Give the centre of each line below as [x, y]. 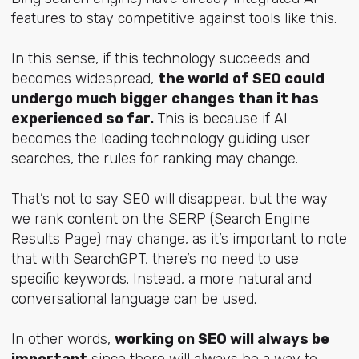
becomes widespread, [84, 79]
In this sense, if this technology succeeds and [160, 59]
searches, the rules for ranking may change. [154, 159]
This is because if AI [222, 119]
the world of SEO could [241, 79]
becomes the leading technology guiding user [160, 139]
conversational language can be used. [133, 299]
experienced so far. [84, 119]
